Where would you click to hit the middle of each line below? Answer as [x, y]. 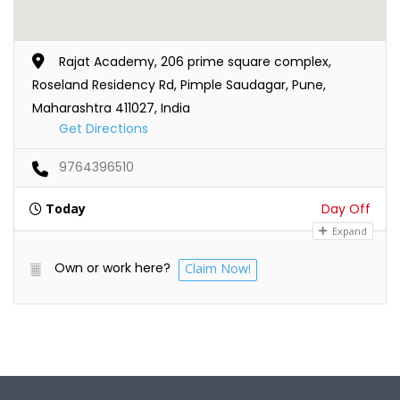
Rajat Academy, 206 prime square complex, [195, 62]
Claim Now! [218, 269]
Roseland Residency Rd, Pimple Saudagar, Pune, [179, 85]
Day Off [346, 209]
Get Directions [104, 129]
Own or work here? [112, 268]
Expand [348, 231]
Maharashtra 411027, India [111, 108]
